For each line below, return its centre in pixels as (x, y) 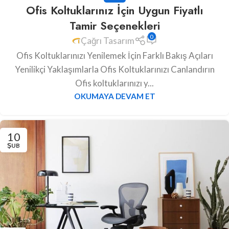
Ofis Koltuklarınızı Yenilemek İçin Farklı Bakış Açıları (114, 56)
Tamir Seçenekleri (114, 25)
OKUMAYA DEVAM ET (114, 96)
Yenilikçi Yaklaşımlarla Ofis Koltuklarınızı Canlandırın (114, 70)
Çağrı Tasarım (108, 41)
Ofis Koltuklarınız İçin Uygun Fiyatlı (114, 10)
